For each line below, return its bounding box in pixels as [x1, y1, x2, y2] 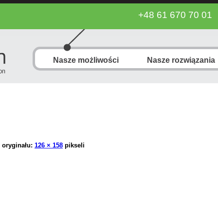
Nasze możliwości [53, 56, 119, 64]
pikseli [63, 141, 85, 149]
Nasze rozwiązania [147, 56, 215, 64]
